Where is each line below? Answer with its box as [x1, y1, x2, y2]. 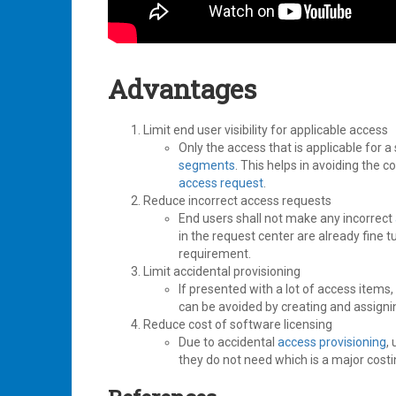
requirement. [179, 247, 256, 262]
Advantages [108, 72, 256, 107]
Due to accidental [179, 335, 278, 350]
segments [179, 158, 235, 173]
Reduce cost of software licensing [143, 317, 332, 332]
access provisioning [278, 335, 386, 350]
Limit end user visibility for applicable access [143, 123, 388, 138]
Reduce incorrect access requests [143, 194, 331, 209]
